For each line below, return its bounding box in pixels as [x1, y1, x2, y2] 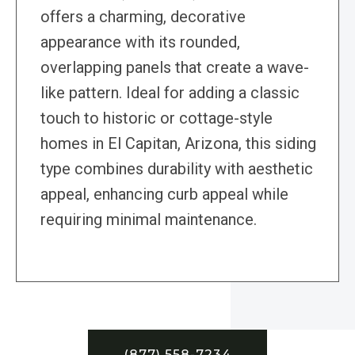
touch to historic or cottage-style [40, 109, 273, 128]
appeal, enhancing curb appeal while [40, 185, 288, 204]
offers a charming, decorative [40, 7, 246, 27]
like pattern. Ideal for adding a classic [40, 83, 300, 103]
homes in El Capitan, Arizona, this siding [40, 134, 316, 154]
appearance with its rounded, [40, 32, 240, 52]
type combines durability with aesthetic [40, 159, 313, 179]
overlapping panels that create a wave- [40, 58, 309, 78]
